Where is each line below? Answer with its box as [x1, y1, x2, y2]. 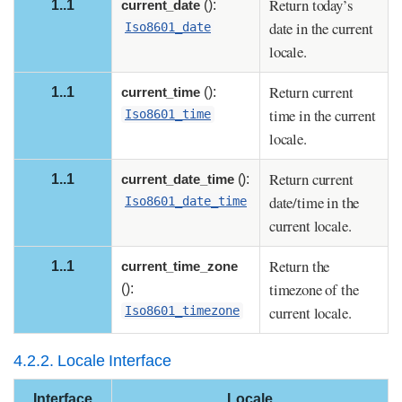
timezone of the [269, 278, 359, 300]
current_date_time [121, 170, 234, 187]
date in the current [269, 17, 373, 39]
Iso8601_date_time [125, 194, 247, 209]
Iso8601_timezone [125, 303, 240, 319]
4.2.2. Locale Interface [13, 351, 172, 370]
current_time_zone [121, 258, 238, 274]
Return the [269, 255, 330, 276]
